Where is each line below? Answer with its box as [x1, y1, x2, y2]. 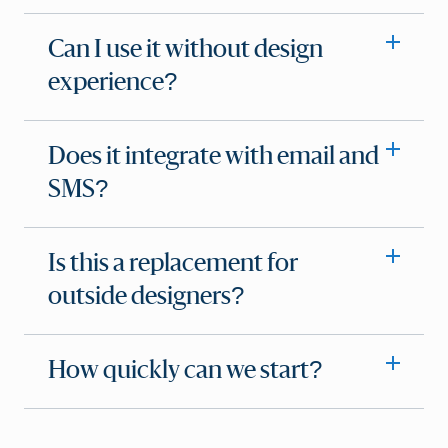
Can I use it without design [48, 37, 323, 62]
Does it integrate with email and [48, 144, 379, 169]
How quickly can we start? [48, 358, 322, 383]
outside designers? [48, 284, 244, 309]
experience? [48, 70, 177, 95]
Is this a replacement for [48, 251, 298, 276]
